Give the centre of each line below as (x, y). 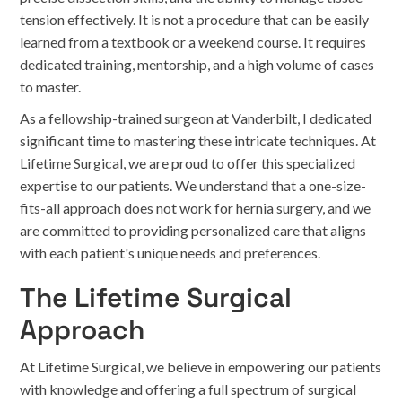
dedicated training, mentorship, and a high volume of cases (197, 64)
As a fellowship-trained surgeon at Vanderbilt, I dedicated (196, 118)
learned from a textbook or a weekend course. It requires (193, 42)
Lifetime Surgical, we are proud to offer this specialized (188, 163)
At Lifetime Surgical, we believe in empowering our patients (201, 367)
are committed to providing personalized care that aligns (193, 230)
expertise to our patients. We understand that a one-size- (193, 185)
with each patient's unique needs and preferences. (170, 253)
